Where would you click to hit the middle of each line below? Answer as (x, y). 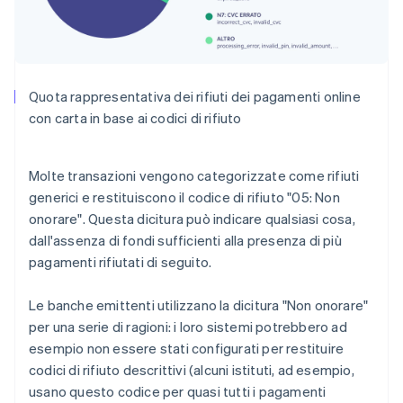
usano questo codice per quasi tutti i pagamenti (178, 391)
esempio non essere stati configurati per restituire (187, 348)
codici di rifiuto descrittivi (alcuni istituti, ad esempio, (192, 369)
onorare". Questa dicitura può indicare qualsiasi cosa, (192, 218)
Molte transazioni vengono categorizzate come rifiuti (194, 175)
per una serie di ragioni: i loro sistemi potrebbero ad (188, 326)
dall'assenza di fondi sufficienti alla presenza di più (185, 240)
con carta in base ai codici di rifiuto (135, 117)
